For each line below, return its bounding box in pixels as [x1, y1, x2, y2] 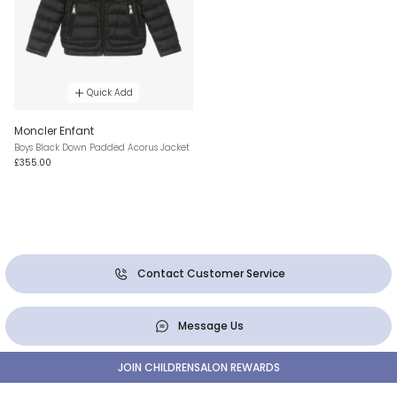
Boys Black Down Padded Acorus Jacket [14, 141, 190, 154]
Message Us [178, 317, 244, 333]
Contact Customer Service [136, 265, 285, 281]
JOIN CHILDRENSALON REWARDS [117, 360, 280, 375]
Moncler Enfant [14, 123, 94, 138]
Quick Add [86, 86, 133, 99]
